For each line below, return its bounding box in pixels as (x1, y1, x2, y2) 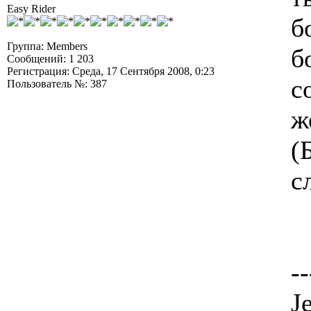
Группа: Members (7, 40, 87, 52)
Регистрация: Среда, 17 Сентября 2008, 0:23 (7, 65, 215, 77)
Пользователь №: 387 (7, 78, 107, 90)
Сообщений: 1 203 (7, 53, 94, 65)
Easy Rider (7, 3, 56, 15)
